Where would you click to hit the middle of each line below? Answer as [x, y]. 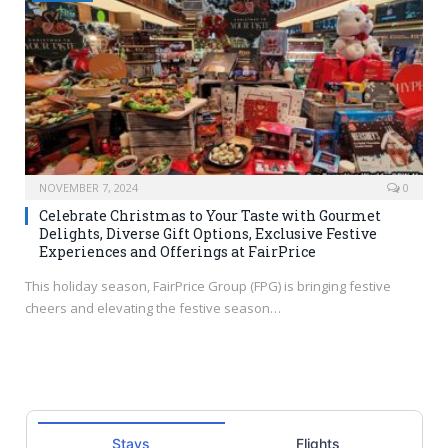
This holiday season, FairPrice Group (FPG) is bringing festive [208, 285]
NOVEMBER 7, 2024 [88, 187]
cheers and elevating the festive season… [153, 307]
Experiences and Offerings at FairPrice [177, 251]
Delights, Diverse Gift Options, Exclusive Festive [208, 233]
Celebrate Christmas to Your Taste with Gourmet [210, 215]
